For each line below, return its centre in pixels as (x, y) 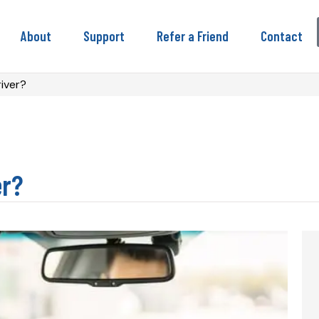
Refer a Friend (193, 36)
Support (104, 36)
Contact (282, 36)
